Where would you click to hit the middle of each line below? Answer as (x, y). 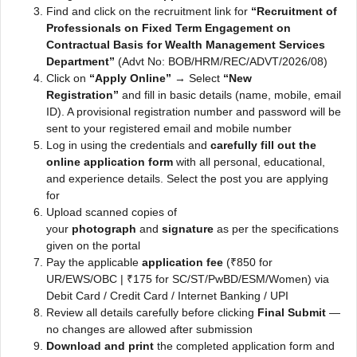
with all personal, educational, (249, 161)
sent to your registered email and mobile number (169, 128)
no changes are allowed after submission (149, 329)
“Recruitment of (294, 11)
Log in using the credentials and (128, 145)
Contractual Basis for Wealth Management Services (186, 44)
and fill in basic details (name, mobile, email (230, 94)
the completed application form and (244, 345)
